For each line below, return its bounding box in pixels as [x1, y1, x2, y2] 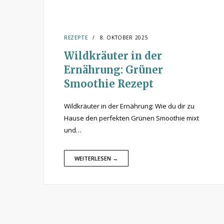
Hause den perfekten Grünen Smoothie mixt [64, 113, 199, 122]
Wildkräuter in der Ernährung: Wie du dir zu [64, 101, 194, 110]
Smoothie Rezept [64, 77, 153, 90]
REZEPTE [64, 34, 88, 41]
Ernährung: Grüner [64, 63, 163, 76]
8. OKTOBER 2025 [99, 34, 148, 41]
